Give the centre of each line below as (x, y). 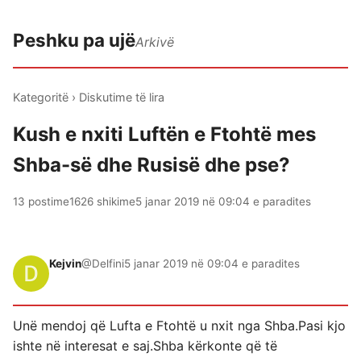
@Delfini (103, 263)
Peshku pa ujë (74, 40)
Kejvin (65, 263)
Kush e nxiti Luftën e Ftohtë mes (164, 134)
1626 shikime (102, 201)
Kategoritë (41, 97)
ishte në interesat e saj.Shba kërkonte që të (145, 346)
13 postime (41, 201)
